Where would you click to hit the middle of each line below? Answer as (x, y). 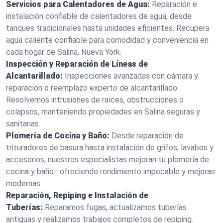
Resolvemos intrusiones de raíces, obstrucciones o (95, 100)
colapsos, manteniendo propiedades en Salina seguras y (103, 112)
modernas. (24, 183)
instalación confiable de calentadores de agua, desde (99, 16)
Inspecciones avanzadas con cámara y (131, 76)
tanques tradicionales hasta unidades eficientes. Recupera (108, 28)
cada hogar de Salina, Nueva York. (64, 52)
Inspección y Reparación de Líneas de (77, 64)
